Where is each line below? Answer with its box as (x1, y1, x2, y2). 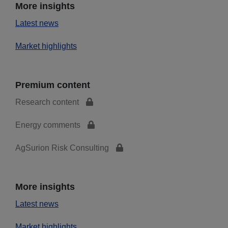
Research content (15, 97, 81, 106)
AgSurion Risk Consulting (15, 143, 111, 152)
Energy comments (15, 120, 82, 129)
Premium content (15, 79, 90, 90)
